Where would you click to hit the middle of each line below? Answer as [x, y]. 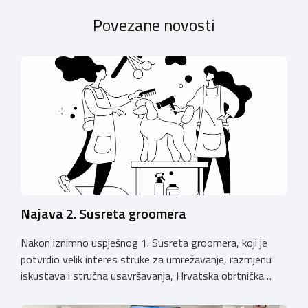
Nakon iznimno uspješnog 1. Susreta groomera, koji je [144, 242]
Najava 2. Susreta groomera [103, 213]
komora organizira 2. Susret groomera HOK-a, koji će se [150, 292]
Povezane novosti [154, 25]
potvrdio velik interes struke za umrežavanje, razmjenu [146, 259]
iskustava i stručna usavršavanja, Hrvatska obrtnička [142, 275]
